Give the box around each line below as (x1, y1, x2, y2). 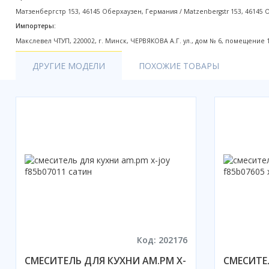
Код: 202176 (136, 234, 187, 246)
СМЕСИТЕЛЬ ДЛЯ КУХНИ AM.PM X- (25, 254, 186, 268)
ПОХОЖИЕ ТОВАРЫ (139, 60, 219, 72)
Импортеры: (16, 22, 56, 31)
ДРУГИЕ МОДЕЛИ (32, 60, 105, 72)
